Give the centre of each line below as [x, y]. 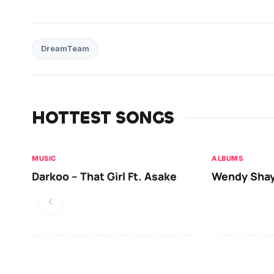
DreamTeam [65, 48]
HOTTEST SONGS [103, 118]
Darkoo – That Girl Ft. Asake [104, 176]
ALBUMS [227, 158]
